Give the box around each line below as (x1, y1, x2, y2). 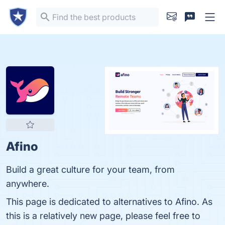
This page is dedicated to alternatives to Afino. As (6, 196, 212, 207)
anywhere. (6, 178, 49, 189)
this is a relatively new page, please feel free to (6, 210, 200, 221)
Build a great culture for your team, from (6, 164, 175, 175)
